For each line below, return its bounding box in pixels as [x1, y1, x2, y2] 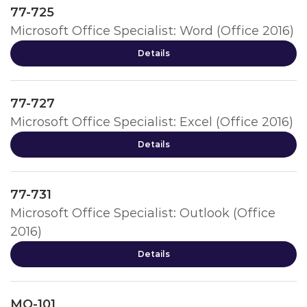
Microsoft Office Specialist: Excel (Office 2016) [10, 114, 293, 130]
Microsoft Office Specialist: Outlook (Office [10, 206, 275, 221]
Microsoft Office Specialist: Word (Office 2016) [10, 23, 294, 38]
